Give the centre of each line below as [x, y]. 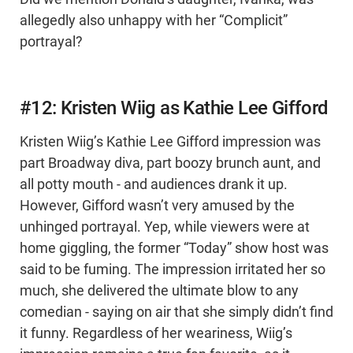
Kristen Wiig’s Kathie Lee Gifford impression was [170, 142]
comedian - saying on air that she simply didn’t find [176, 312]
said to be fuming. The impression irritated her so [173, 270]
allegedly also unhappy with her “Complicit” [154, 21]
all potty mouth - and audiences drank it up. [154, 185]
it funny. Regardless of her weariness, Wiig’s [156, 334]
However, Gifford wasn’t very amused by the [157, 206]
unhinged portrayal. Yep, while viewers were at [165, 227]
